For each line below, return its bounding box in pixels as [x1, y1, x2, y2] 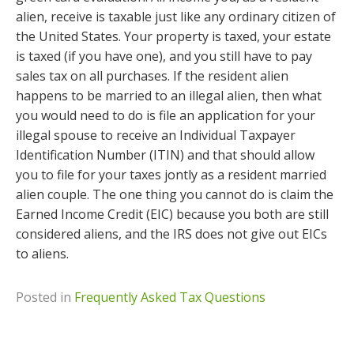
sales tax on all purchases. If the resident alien [16, 67, 288, 85]
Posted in [16, 288, 74, 306]
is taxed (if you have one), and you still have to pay [16, 47, 312, 65]
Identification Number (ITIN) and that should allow [16, 146, 314, 164]
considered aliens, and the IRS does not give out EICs [16, 225, 327, 243]
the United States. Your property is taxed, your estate [16, 28, 331, 45]
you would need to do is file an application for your [16, 107, 315, 124]
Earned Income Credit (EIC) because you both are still [16, 205, 329, 223]
